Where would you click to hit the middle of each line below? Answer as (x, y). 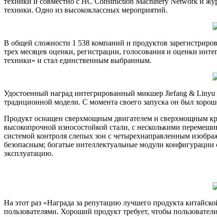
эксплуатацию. (29, 153)
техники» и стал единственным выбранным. (78, 60)
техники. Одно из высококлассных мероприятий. (86, 10)
